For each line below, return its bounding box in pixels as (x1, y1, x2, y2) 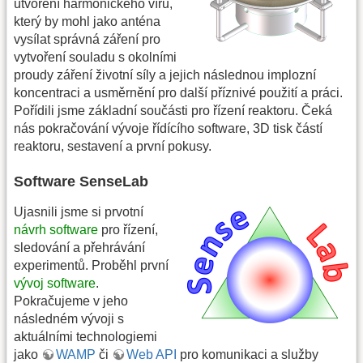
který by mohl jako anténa (14, 14, 160, 28)
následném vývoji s (14, 312, 124, 327)
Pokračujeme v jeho (14, 294, 128, 309)
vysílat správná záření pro (14, 32, 160, 46)
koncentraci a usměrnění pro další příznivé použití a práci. (14, 85, 343, 100)
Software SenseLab (14, 173, 148, 190)
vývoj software (14, 276, 96, 291)
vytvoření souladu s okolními (14, 49, 177, 64)
